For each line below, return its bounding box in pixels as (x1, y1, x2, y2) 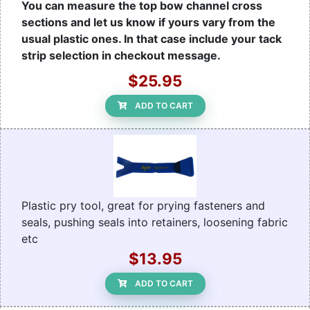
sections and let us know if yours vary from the (21, 15, 275, 30)
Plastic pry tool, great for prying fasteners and (21, 199, 265, 213)
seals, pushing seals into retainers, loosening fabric (21, 215, 288, 230)
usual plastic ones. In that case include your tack (21, 32, 282, 46)
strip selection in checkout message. (21, 48, 221, 63)
